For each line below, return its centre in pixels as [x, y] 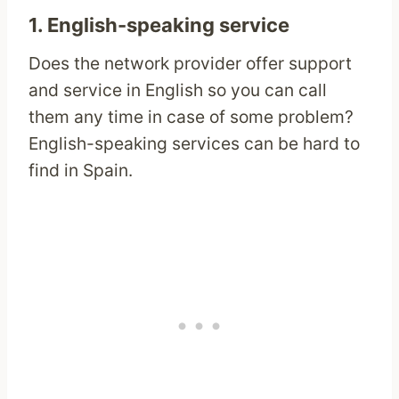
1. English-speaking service [159, 24]
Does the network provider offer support [190, 63]
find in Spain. [81, 170]
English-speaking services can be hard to [194, 143]
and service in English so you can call [178, 90]
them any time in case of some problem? [191, 116]
